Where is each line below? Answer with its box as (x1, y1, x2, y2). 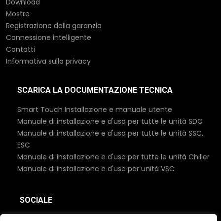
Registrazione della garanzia (6, 21, 102, 31)
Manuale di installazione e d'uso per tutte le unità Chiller (17, 152, 210, 162)
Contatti (6, 44, 35, 55)
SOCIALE (20, 195, 52, 205)
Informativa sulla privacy (6, 56, 91, 67)
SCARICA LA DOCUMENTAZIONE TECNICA (17, 85, 173, 95)
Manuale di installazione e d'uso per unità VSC (17, 164, 175, 174)
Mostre (6, 9, 30, 19)
